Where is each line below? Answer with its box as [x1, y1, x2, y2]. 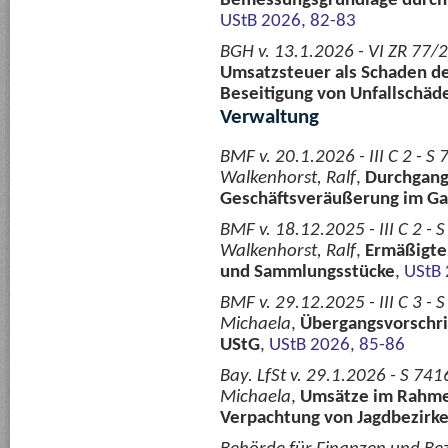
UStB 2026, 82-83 [220, 12, 356, 31]
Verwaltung [220, 108, 319, 128]
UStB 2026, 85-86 [269, 336, 405, 355]
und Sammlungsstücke [220, 263, 395, 282]
